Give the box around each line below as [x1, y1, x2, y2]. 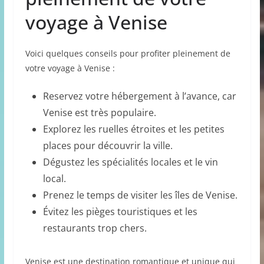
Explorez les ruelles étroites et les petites [42, 122, 225, 136]
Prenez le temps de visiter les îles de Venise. [42, 188, 237, 202]
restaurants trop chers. [42, 221, 147, 235]
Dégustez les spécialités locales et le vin [42, 155, 218, 169]
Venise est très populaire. [42, 105, 156, 119]
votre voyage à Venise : [25, 62, 115, 74]
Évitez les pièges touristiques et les [42, 204, 197, 218]
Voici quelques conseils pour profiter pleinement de [25, 47, 230, 59]
